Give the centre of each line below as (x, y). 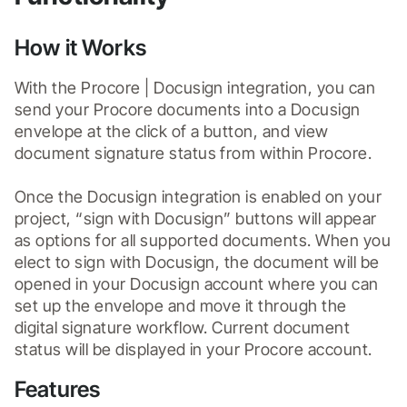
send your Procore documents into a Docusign (188, 109)
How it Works (80, 47)
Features (58, 389)
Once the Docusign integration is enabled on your (199, 196)
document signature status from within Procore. (194, 153)
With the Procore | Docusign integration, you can (195, 87)
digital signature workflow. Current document (183, 327)
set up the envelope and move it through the (181, 305)
